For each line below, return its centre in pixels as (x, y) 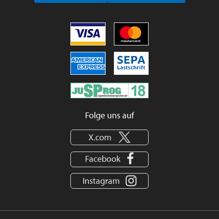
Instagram (101, 180)
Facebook (103, 159)
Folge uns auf (109, 115)
